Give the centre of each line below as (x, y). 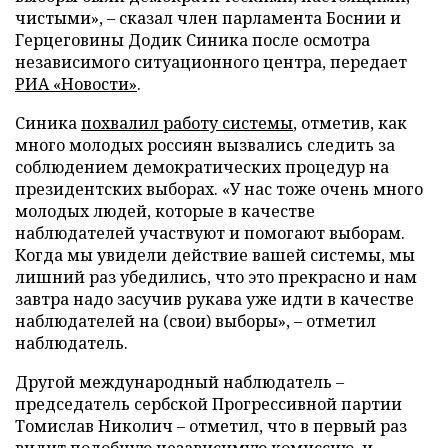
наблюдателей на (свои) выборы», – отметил (195, 321)
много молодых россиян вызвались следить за (205, 145)
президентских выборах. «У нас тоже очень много (219, 189)
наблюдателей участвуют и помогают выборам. (210, 233)
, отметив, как (350, 123)
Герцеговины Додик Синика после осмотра (192, 40)
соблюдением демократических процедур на (202, 167)
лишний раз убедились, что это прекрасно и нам (216, 277)
